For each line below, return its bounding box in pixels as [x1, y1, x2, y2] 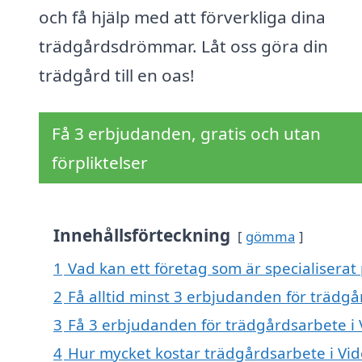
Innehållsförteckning [53, 224, 230, 247]
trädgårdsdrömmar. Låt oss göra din [39, 35, 328, 58]
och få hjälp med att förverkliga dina [39, 6, 326, 29]
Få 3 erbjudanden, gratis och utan [52, 122, 321, 145]
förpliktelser [52, 151, 148, 175]
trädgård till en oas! [39, 64, 195, 87]
